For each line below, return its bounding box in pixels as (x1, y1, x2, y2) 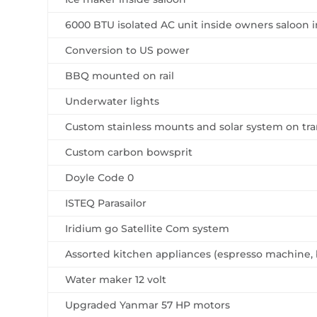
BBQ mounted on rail (65, 69, 175, 82)
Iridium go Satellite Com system (65, 221, 230, 235)
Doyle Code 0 (65, 171, 134, 184)
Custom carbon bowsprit (65, 145, 193, 158)
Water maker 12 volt (65, 272, 167, 286)
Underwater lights (65, 94, 160, 108)
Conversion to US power (65, 43, 190, 57)
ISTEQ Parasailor (65, 196, 147, 209)
